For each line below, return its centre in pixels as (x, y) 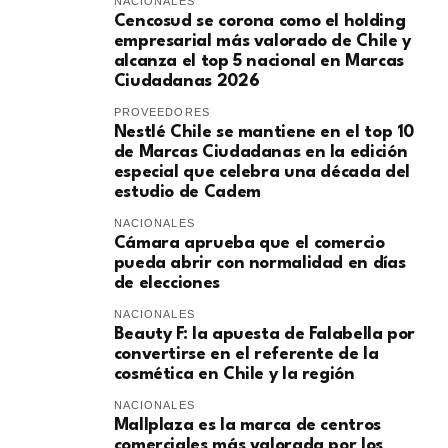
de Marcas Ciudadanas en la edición (260, 153)
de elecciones (166, 284)
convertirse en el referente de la (246, 355)
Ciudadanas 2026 (186, 82)
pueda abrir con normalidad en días (259, 264)
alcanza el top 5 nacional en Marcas (258, 62)
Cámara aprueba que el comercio (249, 244)
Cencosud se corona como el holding (259, 22)
